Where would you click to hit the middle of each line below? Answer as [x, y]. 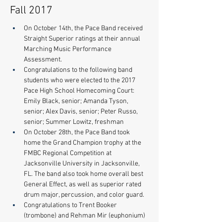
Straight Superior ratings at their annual [83, 39]
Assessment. [45, 59]
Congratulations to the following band [79, 70]
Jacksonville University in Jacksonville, [83, 164]
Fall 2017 [31, 10]
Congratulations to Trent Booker [71, 205]
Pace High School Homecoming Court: [80, 91]
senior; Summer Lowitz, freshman [74, 122]
